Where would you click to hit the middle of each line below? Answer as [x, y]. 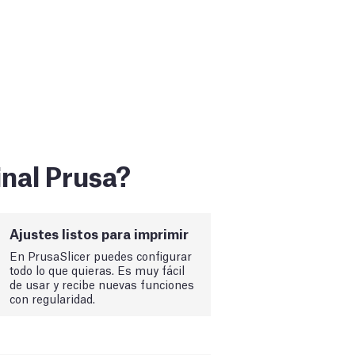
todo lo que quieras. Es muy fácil [97, 269]
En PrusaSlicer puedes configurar [101, 255]
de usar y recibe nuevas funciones [102, 283]
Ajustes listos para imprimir [99, 233]
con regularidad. [53, 298]
